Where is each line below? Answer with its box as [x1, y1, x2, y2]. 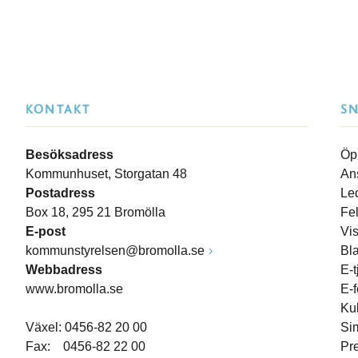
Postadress [26, 186, 95, 200]
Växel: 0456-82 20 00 [26, 320, 147, 334]
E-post [26, 225, 66, 238]
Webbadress [26, 263, 102, 276]
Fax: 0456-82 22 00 [26, 340, 145, 353]
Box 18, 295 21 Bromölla [26, 205, 165, 219]
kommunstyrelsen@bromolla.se [26, 244, 205, 257]
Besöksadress [26, 148, 113, 161]
